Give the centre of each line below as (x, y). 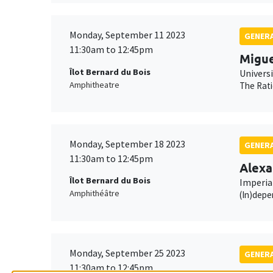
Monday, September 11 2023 (127, 35)
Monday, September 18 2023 (127, 144)
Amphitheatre (94, 84)
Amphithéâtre (94, 193)
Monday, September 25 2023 (127, 253)
